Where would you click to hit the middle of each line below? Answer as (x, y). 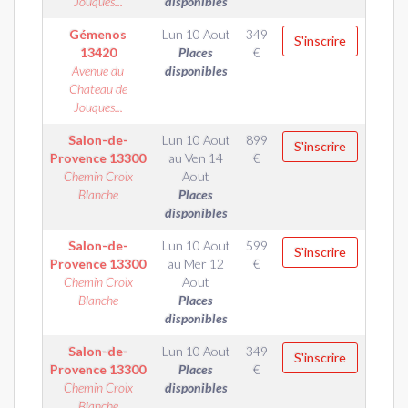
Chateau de (98, 89)
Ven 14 (204, 158)
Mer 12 (204, 264)
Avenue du (98, 71)
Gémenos (98, 34)
